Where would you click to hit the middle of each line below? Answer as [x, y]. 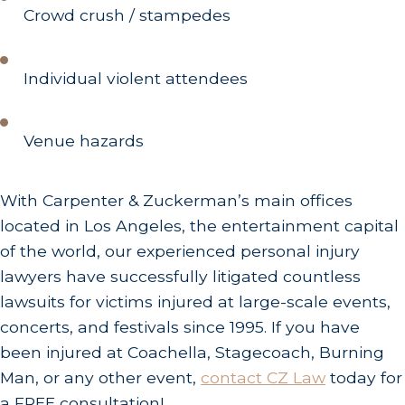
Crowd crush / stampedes [127, 15]
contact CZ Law [263, 378]
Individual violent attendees [136, 78]
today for [364, 378]
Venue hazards [84, 141]
